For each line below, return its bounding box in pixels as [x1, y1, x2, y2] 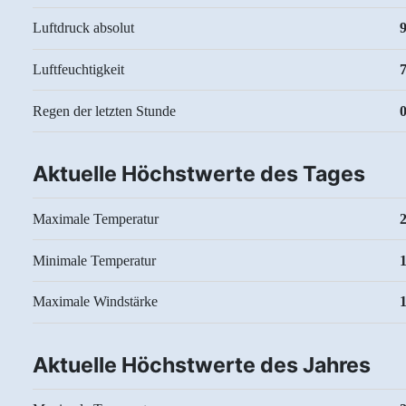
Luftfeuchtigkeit [33, 62, 124, 78]
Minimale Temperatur [33, 252, 156, 268]
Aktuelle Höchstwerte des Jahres [33, 352, 371, 378]
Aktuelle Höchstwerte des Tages [33, 161, 365, 188]
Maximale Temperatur [33, 210, 159, 227]
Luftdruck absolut [33, 20, 134, 36]
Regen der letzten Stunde [33, 102, 176, 119]
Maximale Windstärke [33, 294, 158, 310]
